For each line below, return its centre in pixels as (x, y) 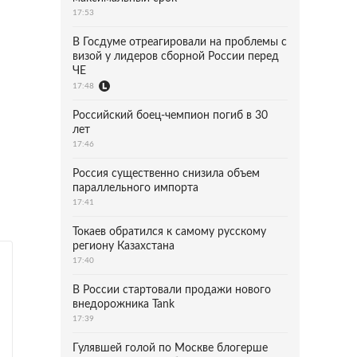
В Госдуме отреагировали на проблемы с (180, 42)
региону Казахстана (124, 246)
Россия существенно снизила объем (166, 174)
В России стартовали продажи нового (172, 290)
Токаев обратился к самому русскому (169, 232)
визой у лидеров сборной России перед (176, 57)
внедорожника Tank (124, 304)
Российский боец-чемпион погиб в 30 (170, 116)
